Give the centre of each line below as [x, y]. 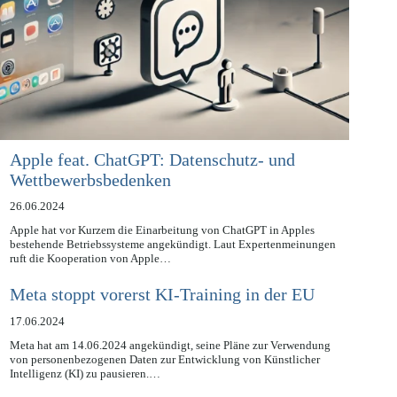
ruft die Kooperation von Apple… [90, 278]
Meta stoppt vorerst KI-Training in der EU [162, 315]
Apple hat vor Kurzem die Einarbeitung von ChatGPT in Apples [162, 250]
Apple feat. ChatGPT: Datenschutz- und [152, 179]
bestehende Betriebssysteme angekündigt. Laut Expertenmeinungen [172, 264]
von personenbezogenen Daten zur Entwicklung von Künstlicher [164, 379]
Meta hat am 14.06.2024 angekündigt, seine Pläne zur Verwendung [170, 365]
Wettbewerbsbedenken [90, 200]
